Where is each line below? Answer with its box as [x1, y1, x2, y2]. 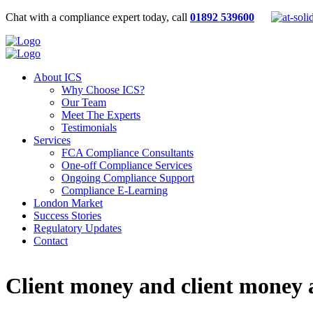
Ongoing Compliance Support [61, 172, 194, 184]
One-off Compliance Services [61, 159, 192, 171]
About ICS [34, 71, 82, 83]
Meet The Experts [61, 109, 140, 121]
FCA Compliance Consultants [61, 147, 194, 159]
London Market [34, 197, 103, 209]
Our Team [61, 96, 106, 108]
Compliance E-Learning [61, 184, 168, 196]
